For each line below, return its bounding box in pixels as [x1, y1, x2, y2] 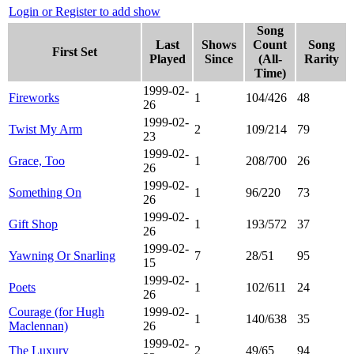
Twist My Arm [9, 122, 82, 136]
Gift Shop [9, 217, 58, 231]
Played [149, 51, 186, 66]
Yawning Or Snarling [9, 248, 115, 262]
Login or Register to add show [9, 4, 160, 18]
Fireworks [9, 90, 59, 104]
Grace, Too [9, 153, 65, 168]
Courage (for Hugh [9, 304, 104, 318]
